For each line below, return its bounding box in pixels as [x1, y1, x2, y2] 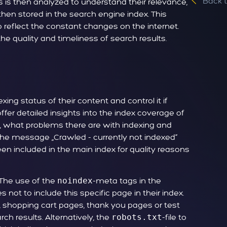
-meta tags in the [93, 176, 161, 186]
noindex [57, 176, 93, 186]
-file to [162, 212, 186, 223]
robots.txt [111, 212, 162, 222]
